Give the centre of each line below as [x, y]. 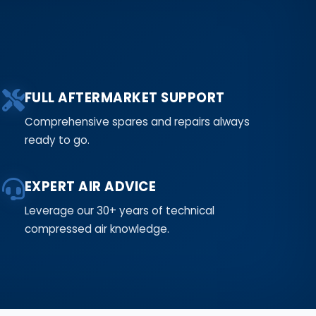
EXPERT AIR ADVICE [90, 186]
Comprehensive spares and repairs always [137, 121]
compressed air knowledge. [97, 229]
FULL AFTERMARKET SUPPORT [124, 97]
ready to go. [57, 140]
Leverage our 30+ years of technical [119, 210]
